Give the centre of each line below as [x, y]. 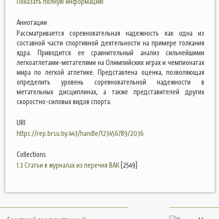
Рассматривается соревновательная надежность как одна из [110, 33]
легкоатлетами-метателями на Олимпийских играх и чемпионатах [110, 62]
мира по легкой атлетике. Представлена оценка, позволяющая [110, 72]
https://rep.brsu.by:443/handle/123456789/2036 [80, 133]
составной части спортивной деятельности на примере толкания [110, 43]
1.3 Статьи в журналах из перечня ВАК [68, 165]
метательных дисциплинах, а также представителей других [110, 92]
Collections [31, 154]
